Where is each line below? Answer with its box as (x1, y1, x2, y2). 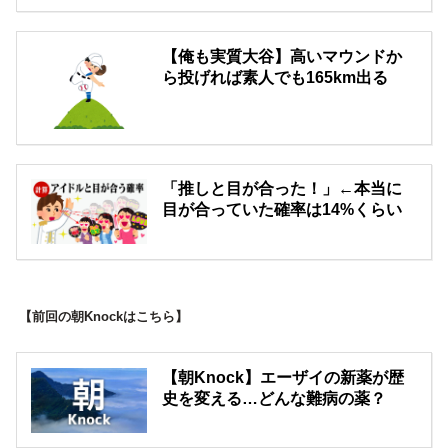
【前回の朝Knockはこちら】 (18, 308, 188, 324)
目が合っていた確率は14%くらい (162, 201, 403, 219)
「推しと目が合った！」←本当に (162, 180, 403, 198)
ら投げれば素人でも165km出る (162, 68, 389, 86)
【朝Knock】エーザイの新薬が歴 (162, 368, 405, 386)
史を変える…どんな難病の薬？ (162, 389, 387, 407)
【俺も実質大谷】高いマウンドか (162, 47, 403, 65)
